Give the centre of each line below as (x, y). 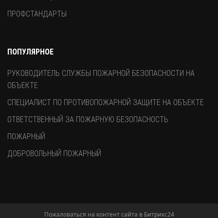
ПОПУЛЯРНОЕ (30, 52)
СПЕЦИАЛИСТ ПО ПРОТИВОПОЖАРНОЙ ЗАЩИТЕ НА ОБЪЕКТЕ (106, 102)
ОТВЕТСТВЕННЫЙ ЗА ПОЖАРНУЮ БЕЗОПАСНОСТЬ (88, 119)
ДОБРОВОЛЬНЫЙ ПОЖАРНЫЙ (54, 153)
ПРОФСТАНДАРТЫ (37, 14)
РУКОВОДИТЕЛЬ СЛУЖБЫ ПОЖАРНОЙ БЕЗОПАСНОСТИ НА (101, 73)
